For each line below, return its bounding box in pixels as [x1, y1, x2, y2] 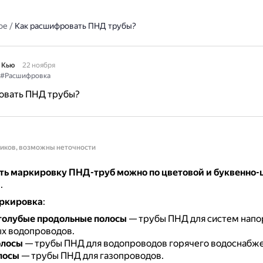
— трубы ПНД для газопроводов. [19, 250, 164, 261]
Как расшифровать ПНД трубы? [14, 21, 136, 31]
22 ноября [22, 61, 55, 69]
